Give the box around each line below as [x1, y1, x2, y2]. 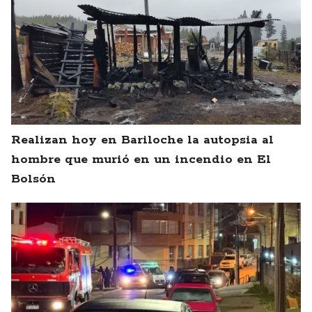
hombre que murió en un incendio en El [11, 152, 271, 168]
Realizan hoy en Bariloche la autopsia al [11, 132, 274, 148]
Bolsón [11, 171, 56, 187]
